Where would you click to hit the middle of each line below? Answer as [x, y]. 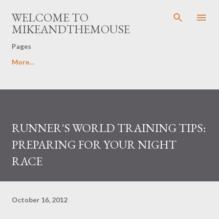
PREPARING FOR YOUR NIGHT [94, 144]
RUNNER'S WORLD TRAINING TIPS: [109, 128]
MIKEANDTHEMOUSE [71, 29]
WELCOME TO [50, 17]
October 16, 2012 [40, 199]
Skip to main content [109, 12]
